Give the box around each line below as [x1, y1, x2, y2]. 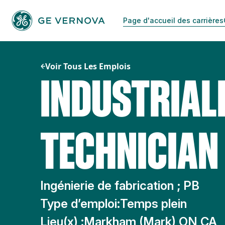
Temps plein [120, 196, 187, 211]
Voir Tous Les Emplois [45, 61, 131, 72]
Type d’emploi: [40, 196, 120, 211]
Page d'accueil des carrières [123, 16, 223, 25]
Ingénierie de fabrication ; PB [40, 178, 199, 193]
